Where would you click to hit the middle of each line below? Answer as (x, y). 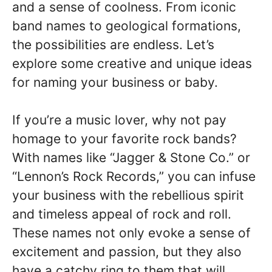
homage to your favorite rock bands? (124, 139)
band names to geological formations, (127, 25)
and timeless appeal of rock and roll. (122, 214)
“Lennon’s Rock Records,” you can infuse (134, 176)
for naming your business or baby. (115, 82)
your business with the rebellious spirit (128, 195)
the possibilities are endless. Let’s (113, 44)
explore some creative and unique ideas (132, 63)
